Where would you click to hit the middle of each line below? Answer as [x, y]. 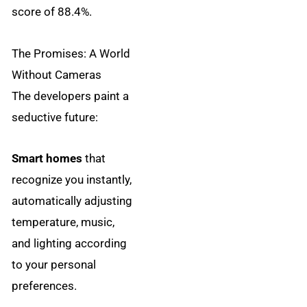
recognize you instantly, [72, 180]
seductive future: [55, 117]
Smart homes [47, 159]
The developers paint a [71, 96]
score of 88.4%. [52, 11]
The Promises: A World [71, 53]
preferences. [45, 286]
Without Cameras [57, 74]
